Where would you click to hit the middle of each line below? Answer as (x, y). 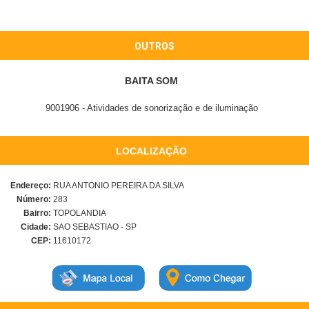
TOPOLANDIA (79, 213)
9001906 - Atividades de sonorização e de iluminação (151, 108)
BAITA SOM (151, 81)
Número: (34, 199)
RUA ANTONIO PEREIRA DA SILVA (118, 186)
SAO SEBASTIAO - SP (94, 227)
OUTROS (154, 46)
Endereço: (31, 186)
